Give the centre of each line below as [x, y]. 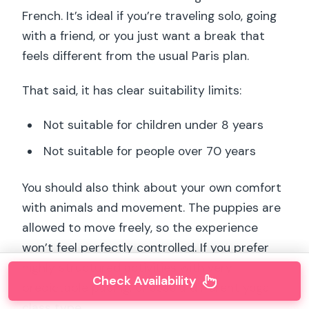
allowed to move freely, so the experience [140, 227]
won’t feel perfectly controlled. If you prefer [146, 247]
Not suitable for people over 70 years [149, 151]
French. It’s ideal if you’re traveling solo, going [150, 16]
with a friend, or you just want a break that [144, 36]
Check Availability [144, 281]
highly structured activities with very [128, 267]
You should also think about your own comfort [152, 187]
